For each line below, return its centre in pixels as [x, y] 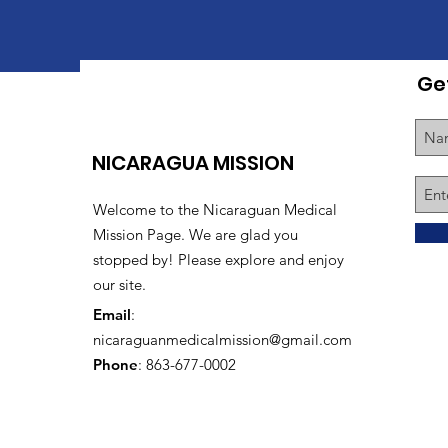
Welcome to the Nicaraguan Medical [215, 210]
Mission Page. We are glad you [195, 235]
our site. [119, 285]
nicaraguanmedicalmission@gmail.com [222, 340]
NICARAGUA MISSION [193, 163]
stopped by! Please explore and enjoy [218, 260]
